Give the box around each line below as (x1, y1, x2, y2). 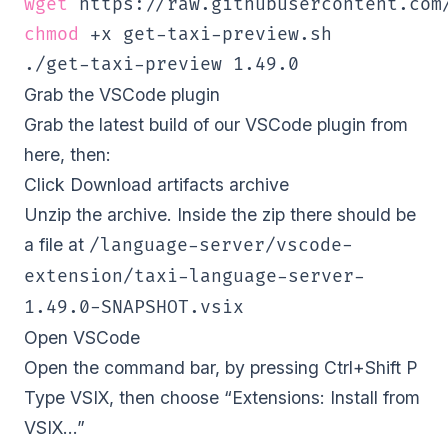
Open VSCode (24, 327, 140, 349)
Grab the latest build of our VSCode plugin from (24, 114, 408, 136)
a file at (24, 234, 89, 256)
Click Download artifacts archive (24, 174, 289, 196)
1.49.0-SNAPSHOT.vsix (24, 297, 244, 319)
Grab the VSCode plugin (24, 84, 220, 106)
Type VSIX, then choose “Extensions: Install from (24, 387, 420, 409)
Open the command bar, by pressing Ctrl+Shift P (24, 357, 418, 379)
